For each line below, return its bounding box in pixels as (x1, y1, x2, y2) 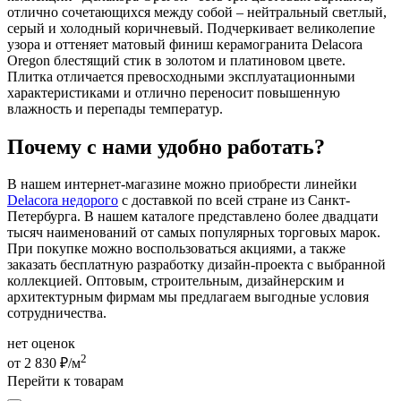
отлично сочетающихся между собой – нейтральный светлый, (7, 4, 387, 20)
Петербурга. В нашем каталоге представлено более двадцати (7, 209, 379, 225)
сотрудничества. (7, 305, 107, 321)
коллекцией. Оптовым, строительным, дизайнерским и (7, 273, 345, 289)
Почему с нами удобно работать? (7, 134, 325, 158)
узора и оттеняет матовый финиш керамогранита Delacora (7, 36, 363, 52)
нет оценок (7, 336, 75, 352)
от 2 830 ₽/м (7, 355, 81, 371)
